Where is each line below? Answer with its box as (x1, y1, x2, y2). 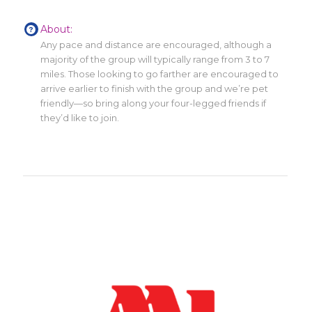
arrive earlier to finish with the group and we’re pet (40, 82, 269, 94)
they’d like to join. (40, 111, 120, 123)
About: (40, 22, 73, 36)
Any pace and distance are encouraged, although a (40, 38, 272, 50)
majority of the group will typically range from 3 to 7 (40, 53, 270, 65)
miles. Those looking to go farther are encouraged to (40, 68, 279, 79)
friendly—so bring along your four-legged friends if (40, 97, 267, 109)
